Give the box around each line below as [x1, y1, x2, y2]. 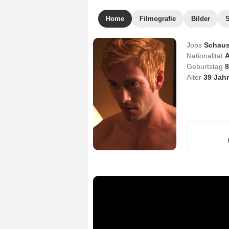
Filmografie [140, 15, 176, 22]
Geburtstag [186, 62, 225, 71]
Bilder [191, 15, 210, 22]
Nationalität [186, 52, 225, 60]
